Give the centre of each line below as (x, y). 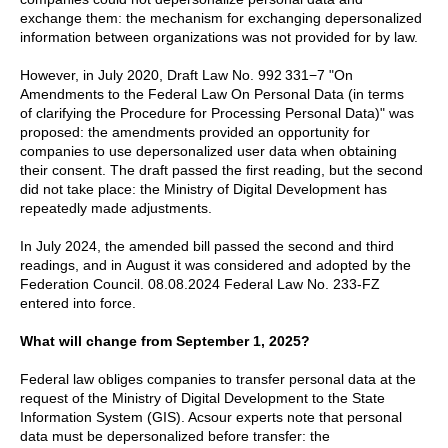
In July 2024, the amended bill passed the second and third (207, 246)
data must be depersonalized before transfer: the (175, 436)
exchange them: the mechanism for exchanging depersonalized (221, 18)
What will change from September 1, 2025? (165, 341)
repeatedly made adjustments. (116, 208)
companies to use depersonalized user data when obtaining (208, 151)
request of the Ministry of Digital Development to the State (202, 398)
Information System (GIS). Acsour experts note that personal (211, 417)
